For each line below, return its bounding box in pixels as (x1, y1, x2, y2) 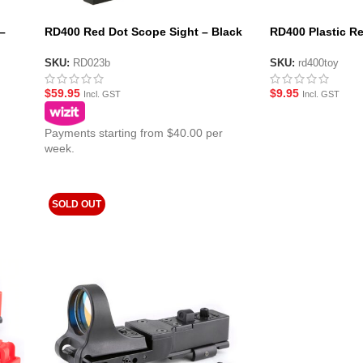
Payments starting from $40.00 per (44, 126, 223, 139)
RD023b (72, 57, 110, 69)
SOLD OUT (52, 198, 102, 210)
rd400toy (297, 57, 339, 69)
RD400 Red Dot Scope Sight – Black (44, 25, 242, 38)
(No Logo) (44, 41, 100, 53)
